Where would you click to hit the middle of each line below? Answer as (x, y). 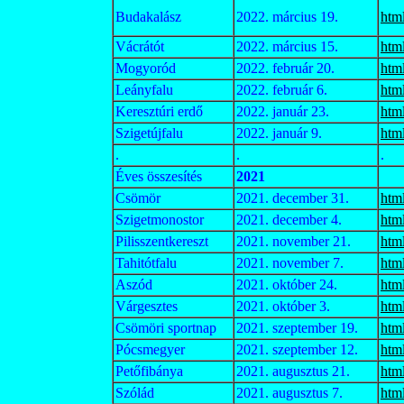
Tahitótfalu (146, 263)
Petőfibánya (149, 371)
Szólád (135, 393)
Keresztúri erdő (159, 111)
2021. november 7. (290, 263)
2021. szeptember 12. (297, 349)
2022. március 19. (287, 17)
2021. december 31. (293, 198)
